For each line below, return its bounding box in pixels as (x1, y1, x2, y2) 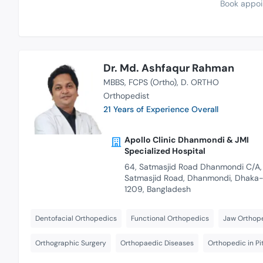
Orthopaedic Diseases (120, 238, 194, 248)
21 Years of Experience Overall (103, 103, 218, 114)
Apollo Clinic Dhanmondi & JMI (124, 134, 249, 146)
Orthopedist (103, 90, 149, 101)
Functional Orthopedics (131, 214, 209, 224)
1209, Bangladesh (124, 184, 191, 195)
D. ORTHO (180, 76, 219, 87)
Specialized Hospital (124, 146, 205, 157)
